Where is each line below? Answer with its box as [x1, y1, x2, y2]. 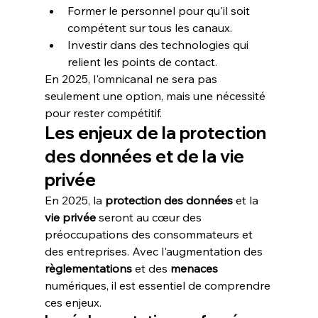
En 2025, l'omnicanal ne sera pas [44, 72, 220, 86]
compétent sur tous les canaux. [67, 21, 232, 35]
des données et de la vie [44, 146, 248, 167]
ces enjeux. [44, 295, 102, 309]
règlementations [44, 261, 132, 275]
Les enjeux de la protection [44, 122, 270, 143]
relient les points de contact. [67, 55, 217, 69]
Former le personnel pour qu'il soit [67, 4, 253, 18]
